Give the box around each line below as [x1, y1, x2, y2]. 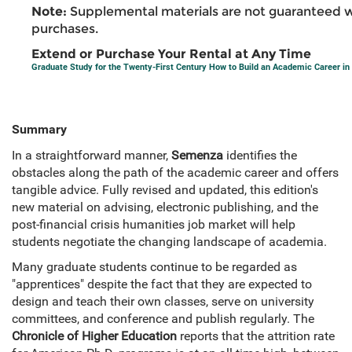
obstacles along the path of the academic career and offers [12, 165, 339, 181]
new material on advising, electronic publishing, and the [12, 200, 318, 215]
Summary [12, 122, 67, 137]
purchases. [31, 21, 98, 37]
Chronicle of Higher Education [12, 328, 177, 344]
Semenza [171, 148, 223, 163]
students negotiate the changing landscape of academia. [12, 234, 327, 250]
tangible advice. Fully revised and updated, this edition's [12, 182, 318, 198]
